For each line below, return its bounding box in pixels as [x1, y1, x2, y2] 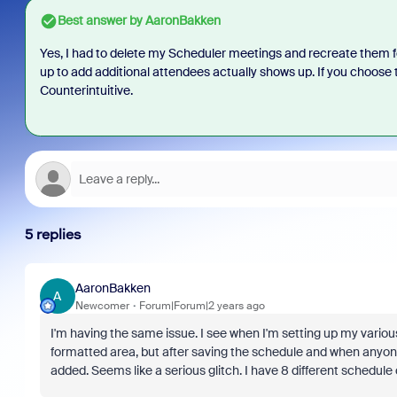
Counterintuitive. [39, 82, 133, 98]
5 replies [24, 226, 82, 243]
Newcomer [74, 298, 129, 313]
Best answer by [57, 12, 143, 28]
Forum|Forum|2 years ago [138, 298, 265, 313]
